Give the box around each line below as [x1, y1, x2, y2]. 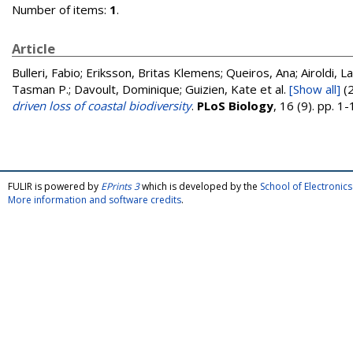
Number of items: [12, 2, 110, 17]
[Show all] [289, 81, 340, 97]
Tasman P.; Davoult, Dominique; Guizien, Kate [12, 81, 257, 97]
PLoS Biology [197, 98, 273, 113]
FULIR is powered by [8, 180, 101, 193]
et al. [257, 81, 289, 97]
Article [12, 39, 55, 58]
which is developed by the [139, 180, 260, 193]
